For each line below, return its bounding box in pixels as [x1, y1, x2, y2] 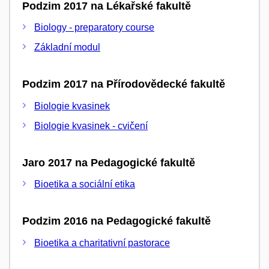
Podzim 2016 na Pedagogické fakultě [22, 215, 211, 227]
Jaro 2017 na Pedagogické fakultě [22, 156, 195, 169]
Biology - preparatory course [34, 22, 154, 32]
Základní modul [34, 42, 100, 52]
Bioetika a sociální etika [34, 179, 135, 189]
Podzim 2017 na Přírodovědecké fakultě [22, 78, 225, 90]
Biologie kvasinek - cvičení [34, 120, 148, 131]
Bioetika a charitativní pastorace [34, 237, 170, 248]
